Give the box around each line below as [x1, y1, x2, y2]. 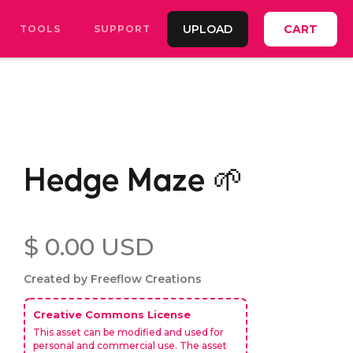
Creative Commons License [32, 308, 191, 321]
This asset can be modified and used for [32, 326, 224, 338]
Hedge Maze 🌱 [23, 158, 244, 198]
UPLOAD [183, 21, 232, 36]
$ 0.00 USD [23, 232, 154, 262]
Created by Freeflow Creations [23, 272, 202, 286]
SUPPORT [94, 22, 150, 35]
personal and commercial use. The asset [32, 340, 227, 351]
